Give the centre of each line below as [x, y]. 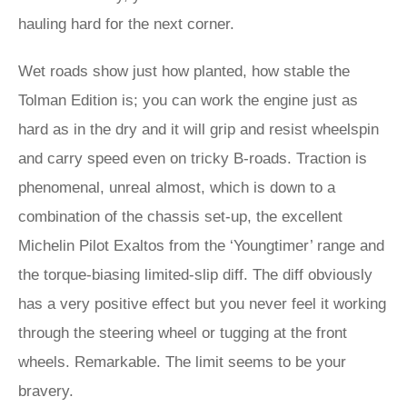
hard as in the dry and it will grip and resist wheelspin [199, 129]
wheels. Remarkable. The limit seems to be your [182, 362]
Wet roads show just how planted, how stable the [184, 71]
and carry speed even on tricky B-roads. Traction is [193, 159]
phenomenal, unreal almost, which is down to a [177, 188]
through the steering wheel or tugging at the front [183, 333]
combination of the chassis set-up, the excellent [180, 217]
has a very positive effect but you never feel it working [202, 304]
